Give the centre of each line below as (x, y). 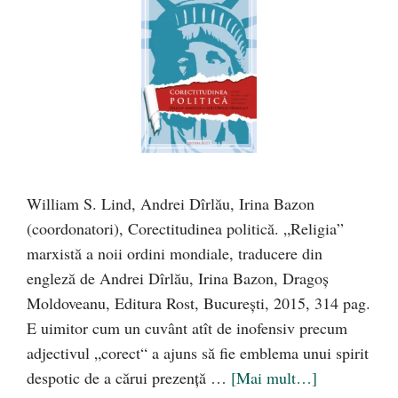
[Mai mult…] (274, 378)
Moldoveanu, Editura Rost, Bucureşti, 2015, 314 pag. (199, 303)
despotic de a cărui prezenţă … (129, 378)
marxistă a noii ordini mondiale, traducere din (175, 254)
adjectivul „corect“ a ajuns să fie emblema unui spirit (198, 353)
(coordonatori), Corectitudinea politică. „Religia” (185, 229)
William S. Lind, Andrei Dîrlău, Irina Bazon (171, 204)
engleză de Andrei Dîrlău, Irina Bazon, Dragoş (178, 279)
